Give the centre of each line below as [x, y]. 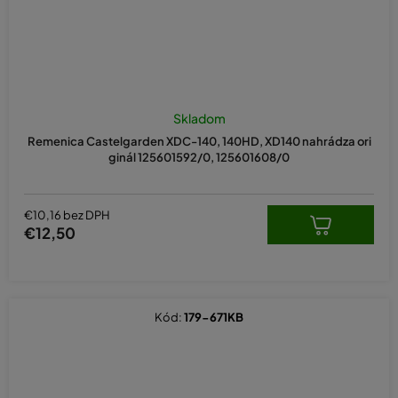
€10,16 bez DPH [67, 215]
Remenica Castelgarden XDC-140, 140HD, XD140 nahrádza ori [199, 142]
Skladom [199, 119]
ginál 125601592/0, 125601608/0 [199, 158]
